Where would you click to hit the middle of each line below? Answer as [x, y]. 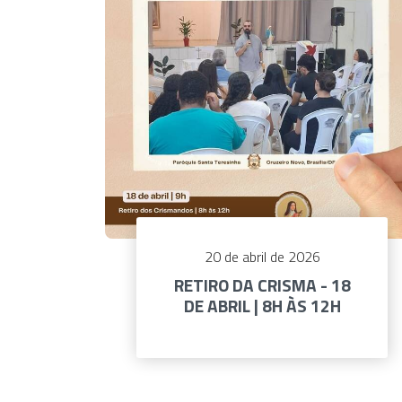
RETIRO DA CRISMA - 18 [262, 285]
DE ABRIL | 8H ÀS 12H [262, 306]
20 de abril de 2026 [262, 257]
